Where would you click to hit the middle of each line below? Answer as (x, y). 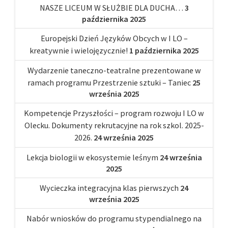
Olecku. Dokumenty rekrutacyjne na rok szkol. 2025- (114, 125)
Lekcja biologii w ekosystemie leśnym (92, 157)
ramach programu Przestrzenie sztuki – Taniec (109, 82)
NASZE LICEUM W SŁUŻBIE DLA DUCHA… (111, 7)
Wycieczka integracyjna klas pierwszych (109, 188)
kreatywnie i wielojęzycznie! (78, 50)
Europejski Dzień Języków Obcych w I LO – (114, 38)
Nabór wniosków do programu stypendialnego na (114, 218)
